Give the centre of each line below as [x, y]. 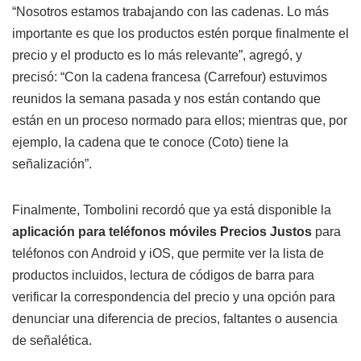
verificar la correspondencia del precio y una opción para [174, 297]
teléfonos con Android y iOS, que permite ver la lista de [168, 253]
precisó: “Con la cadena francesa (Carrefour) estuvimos [170, 77]
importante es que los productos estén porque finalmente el [180, 33]
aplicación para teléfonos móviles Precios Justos [162, 231]
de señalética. [52, 340]
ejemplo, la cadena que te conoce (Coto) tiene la [150, 142]
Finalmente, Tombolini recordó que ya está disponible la [172, 210]
